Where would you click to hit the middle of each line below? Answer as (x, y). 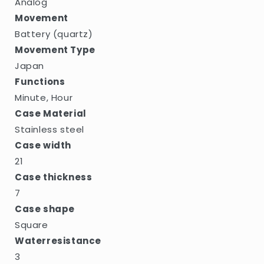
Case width (43, 145)
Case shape (45, 209)
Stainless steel (49, 129)
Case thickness (54, 177)
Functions (40, 81)
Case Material (51, 113)
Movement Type (55, 49)
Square (32, 225)
